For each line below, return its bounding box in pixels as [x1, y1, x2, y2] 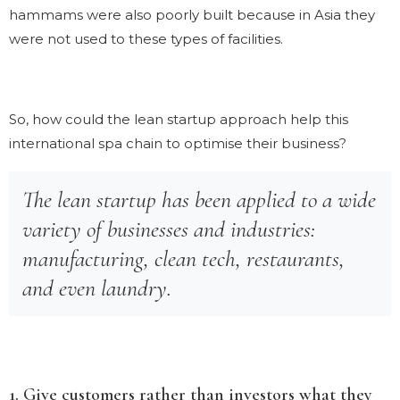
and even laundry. [22, 273, 171, 302]
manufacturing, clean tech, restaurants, [22, 244, 345, 272]
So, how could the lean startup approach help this [9, 110, 348, 128]
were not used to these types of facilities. [9, 29, 283, 47]
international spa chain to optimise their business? [9, 134, 346, 152]
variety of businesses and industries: [22, 214, 315, 243]
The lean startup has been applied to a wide [22, 185, 376, 213]
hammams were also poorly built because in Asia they [9, 5, 375, 23]
